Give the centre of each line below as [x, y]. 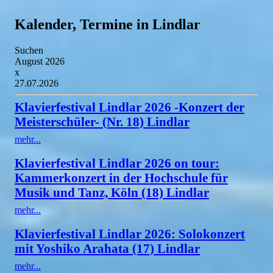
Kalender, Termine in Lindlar [108, 24]
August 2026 [40, 61]
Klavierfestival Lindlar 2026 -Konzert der [129, 107]
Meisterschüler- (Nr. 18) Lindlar [102, 121]
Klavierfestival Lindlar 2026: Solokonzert [130, 233]
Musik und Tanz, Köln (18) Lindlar [112, 192]
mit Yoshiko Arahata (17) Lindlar [107, 248]
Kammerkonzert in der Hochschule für [121, 177]
